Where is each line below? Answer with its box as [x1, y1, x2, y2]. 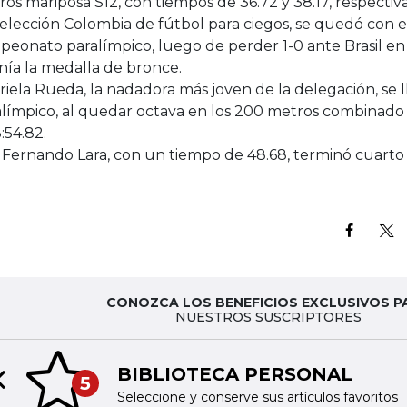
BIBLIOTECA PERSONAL [116, 362, 352, 385]
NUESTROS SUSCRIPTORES [174, 309, 362, 325]
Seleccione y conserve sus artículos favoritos [116, 388, 398, 405]
